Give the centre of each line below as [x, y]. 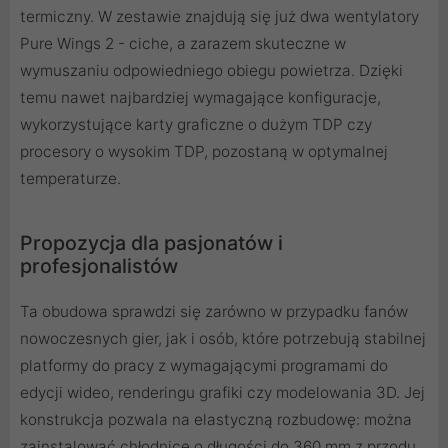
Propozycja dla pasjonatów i [151, 243]
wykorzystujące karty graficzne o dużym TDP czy [196, 125]
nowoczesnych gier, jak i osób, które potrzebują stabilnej [223, 339]
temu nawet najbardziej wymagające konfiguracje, [200, 98]
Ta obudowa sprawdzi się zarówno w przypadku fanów [214, 312]
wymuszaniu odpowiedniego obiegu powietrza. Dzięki [211, 71]
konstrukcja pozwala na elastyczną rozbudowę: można [216, 420]
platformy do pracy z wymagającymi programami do [204, 366]
